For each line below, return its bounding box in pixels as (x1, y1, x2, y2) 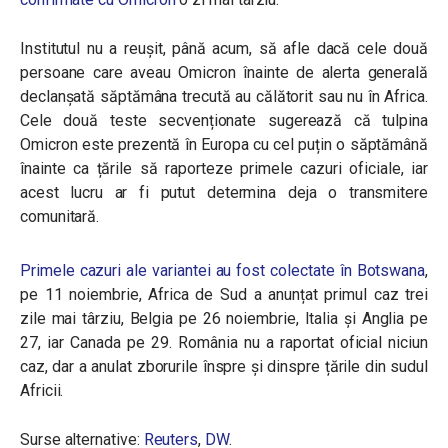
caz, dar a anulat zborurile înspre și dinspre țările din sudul (20, 357, 428, 376)
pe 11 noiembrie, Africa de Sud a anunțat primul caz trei (20, 285, 428, 304)
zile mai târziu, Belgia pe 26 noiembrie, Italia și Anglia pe (20, 309, 428, 328)
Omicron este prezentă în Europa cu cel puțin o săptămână (20, 135, 428, 154)
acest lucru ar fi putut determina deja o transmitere (20, 183, 428, 202)
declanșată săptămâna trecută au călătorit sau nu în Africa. (20, 87, 428, 106)
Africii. (20, 381, 64, 400)
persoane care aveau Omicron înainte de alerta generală (20, 63, 428, 82)
